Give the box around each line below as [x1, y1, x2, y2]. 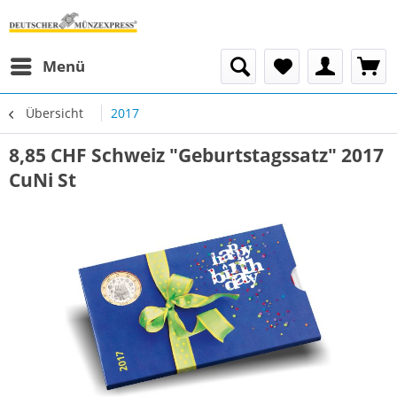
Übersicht [26, 105, 83, 121]
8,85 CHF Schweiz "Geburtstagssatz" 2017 [9, 143, 384, 167]
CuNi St [9, 167, 76, 192]
